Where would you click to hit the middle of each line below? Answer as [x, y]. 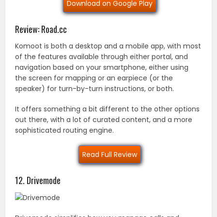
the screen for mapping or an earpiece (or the [94, 78]
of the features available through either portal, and [102, 56]
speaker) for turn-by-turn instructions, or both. [95, 88]
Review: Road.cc [41, 29]
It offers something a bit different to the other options [108, 109]
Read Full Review [110, 154]
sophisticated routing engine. [65, 130]
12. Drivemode [38, 180]
